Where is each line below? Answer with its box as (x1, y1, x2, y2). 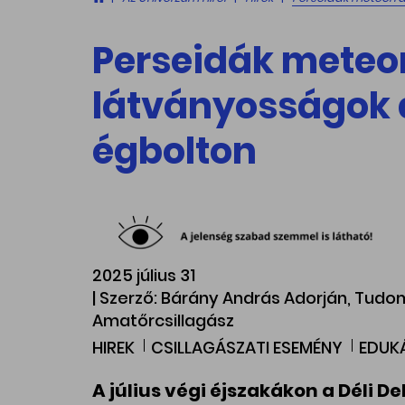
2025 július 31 (92, 264, 195, 287)
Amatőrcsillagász (92, 309, 234, 333)
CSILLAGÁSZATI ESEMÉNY (151, 336, 343, 360)
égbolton (92, 125, 257, 176)
